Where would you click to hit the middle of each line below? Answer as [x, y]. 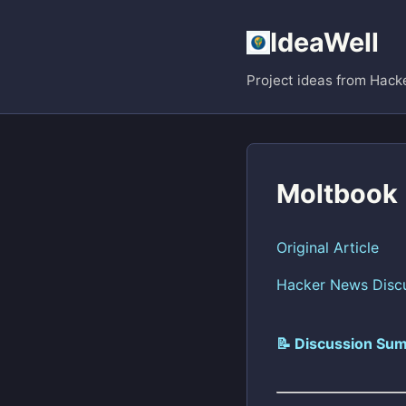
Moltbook [337, 193]
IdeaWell [324, 42]
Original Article [328, 247]
